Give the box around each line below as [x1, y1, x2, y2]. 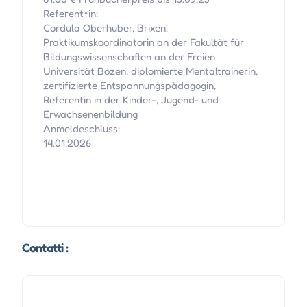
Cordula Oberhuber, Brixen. [42, 21, 168, 35]
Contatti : [21, 240, 69, 256]
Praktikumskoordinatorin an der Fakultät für [42, 36, 244, 49]
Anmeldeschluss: [42, 122, 121, 136]
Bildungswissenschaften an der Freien [42, 50, 215, 64]
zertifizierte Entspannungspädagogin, [42, 79, 216, 93]
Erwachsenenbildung [42, 108, 138, 121]
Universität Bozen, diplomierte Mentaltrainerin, [42, 64, 258, 78]
